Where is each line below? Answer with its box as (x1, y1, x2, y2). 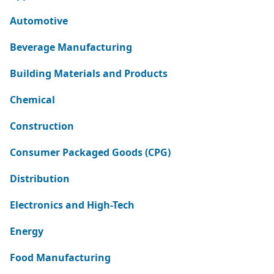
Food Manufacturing (10, 251, 111, 264)
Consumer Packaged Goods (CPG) (10, 146, 171, 159)
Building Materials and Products (10, 67, 168, 80)
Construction (10, 119, 74, 133)
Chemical (10, 93, 55, 106)
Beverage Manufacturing (10, 40, 132, 54)
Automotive (10, 14, 68, 28)
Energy (10, 224, 43, 238)
